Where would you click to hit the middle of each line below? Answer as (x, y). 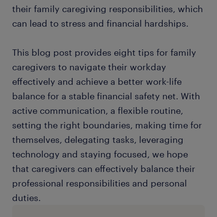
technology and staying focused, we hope (100, 154)
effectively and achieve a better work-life (97, 81)
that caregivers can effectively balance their (104, 169)
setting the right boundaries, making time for (107, 125)
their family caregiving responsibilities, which (108, 9)
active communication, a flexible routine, (98, 110)
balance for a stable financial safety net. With (106, 96)
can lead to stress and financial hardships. (100, 23)
